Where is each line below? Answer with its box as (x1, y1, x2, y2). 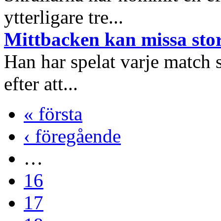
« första (24, 103, 82, 124)
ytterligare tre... (4, 6, 123, 28)
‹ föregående (24, 125, 121, 147)
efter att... (4, 73, 78, 94)
